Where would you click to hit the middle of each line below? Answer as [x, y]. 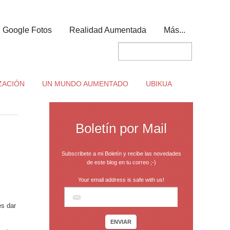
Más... [175, 30]
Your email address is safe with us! [121, 180]
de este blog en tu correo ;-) [121, 162]
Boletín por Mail [121, 128]
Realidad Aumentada [108, 30]
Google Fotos [27, 30]
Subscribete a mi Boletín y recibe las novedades [121, 154]
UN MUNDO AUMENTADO [85, 84]
